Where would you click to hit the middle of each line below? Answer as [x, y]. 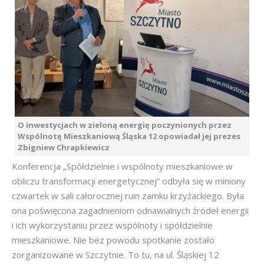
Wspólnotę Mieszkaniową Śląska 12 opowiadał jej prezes [129, 136]
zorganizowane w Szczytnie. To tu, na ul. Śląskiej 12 [115, 255]
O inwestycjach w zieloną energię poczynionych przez [125, 125]
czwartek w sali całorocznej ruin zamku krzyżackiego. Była [128, 196]
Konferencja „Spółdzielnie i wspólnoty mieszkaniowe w [122, 166]
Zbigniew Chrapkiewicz [64, 147]
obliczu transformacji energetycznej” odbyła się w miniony [129, 181]
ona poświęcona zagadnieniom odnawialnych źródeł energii [130, 210]
